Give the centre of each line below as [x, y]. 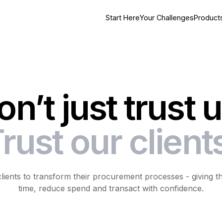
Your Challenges [167, 18]
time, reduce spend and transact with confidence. [111, 189]
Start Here [123, 18]
